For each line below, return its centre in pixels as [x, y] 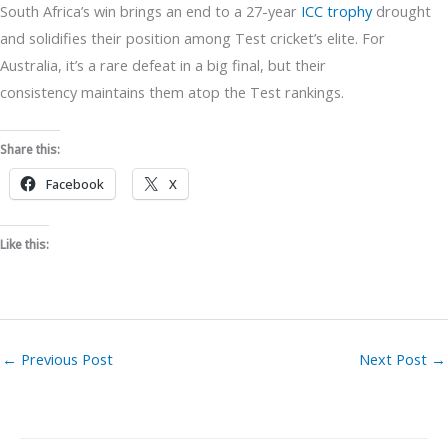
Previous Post [65, 359]
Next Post [395, 359]
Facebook [75, 183]
